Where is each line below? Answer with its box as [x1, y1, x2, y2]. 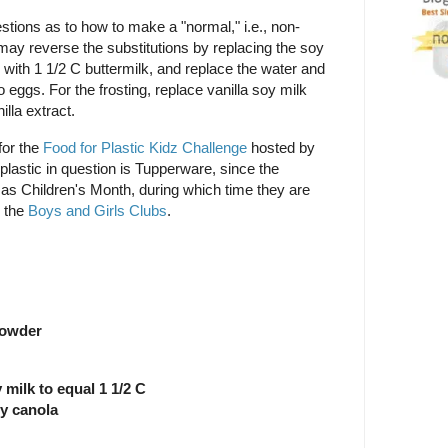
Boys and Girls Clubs [28, 201, 167, 219]
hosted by [247, 138, 315, 156]
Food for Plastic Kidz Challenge [43, 138, 247, 156]
